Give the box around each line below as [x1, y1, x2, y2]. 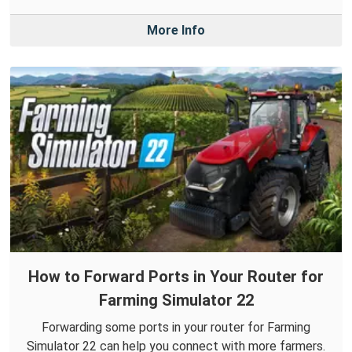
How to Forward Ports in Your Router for [28, 267, 324, 287]
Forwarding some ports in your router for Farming [42, 320, 310, 335]
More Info [147, 23, 205, 38]
